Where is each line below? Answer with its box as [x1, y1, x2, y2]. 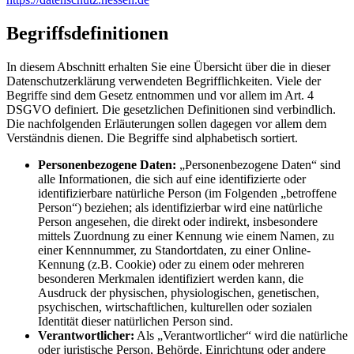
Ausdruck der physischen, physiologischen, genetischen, [38, 286, 319, 300]
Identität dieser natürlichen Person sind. [38, 314, 233, 329]
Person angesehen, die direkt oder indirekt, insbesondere [38, 215, 318, 229]
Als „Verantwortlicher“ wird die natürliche [134, 329, 348, 343]
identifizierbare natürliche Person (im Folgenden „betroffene [38, 186, 337, 201]
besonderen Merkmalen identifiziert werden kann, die [38, 272, 303, 286]
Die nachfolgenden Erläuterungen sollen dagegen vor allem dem [6, 117, 326, 131]
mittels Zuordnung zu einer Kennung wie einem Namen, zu [38, 229, 334, 243]
